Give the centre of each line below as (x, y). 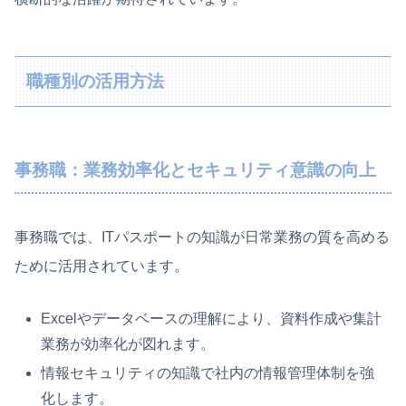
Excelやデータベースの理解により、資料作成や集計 (212, 319)
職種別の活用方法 (96, 81)
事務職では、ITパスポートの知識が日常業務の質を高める (202, 237)
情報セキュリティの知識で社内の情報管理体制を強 (208, 372)
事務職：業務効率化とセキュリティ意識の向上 (195, 170)
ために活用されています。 (101, 266)
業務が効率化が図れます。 (128, 344)
